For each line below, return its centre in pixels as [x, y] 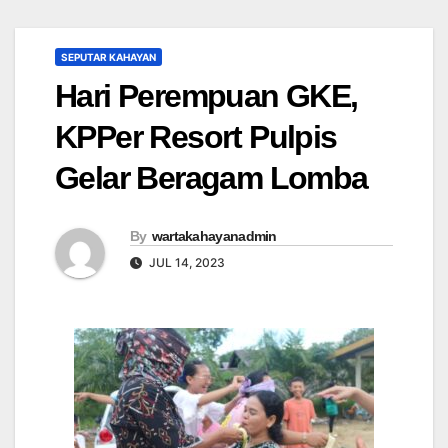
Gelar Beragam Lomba [211, 178]
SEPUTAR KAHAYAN [108, 57]
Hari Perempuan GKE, [206, 96]
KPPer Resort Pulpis [196, 137]
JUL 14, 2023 [185, 263]
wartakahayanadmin [214, 236]
